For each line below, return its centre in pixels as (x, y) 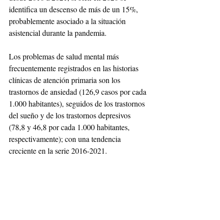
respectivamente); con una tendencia (66, 138)
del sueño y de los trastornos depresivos (71, 115)
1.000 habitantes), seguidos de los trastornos (78, 103)
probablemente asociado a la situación (68, 21)
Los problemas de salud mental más (65, 56)
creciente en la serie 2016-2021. (59, 150)
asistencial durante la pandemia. (58, 32)
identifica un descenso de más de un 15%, (74, 9)
